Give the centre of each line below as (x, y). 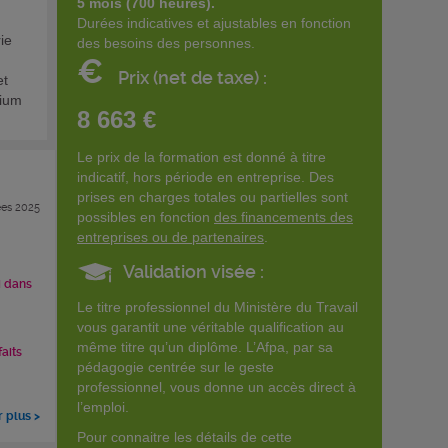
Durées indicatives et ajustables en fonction (214, 22)
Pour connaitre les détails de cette (184, 436)
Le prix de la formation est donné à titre (201, 156)
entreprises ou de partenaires (170, 236)
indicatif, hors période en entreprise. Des (205, 176)
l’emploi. (103, 406)
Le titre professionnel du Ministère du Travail (217, 306)
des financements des (283, 216)
